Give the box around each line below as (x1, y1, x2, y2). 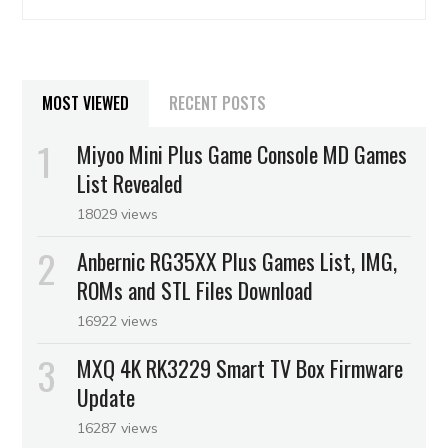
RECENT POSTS (169, 91, 267, 116)
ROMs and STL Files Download (77, 274, 314, 307)
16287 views (77, 419, 159, 438)
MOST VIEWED (42, 91, 130, 116)
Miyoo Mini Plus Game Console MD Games (77, 138, 408, 171)
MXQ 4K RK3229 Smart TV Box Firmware (77, 352, 404, 385)
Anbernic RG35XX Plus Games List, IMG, (77, 245, 398, 278)
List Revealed (77, 167, 184, 200)
